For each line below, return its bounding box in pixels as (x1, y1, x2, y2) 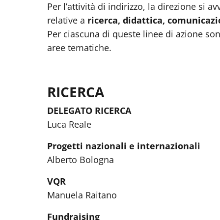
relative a (47, 14, 87, 26)
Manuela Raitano (47, 189, 117, 201)
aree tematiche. (47, 42, 111, 54)
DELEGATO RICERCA (47, 105, 131, 116)
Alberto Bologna (47, 154, 114, 165)
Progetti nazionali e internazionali (47, 140, 200, 152)
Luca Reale (47, 118, 91, 130)
